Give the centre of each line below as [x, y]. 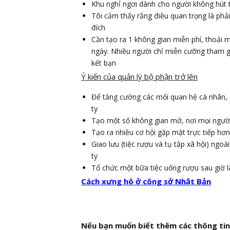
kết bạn [104, 63]
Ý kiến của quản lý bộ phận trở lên [139, 76]
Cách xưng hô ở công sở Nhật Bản [146, 181]
